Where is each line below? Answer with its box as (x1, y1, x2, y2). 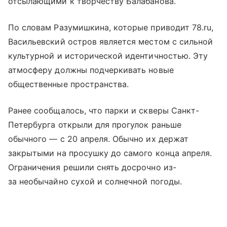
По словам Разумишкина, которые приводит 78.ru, (8, 22, 214, 32)
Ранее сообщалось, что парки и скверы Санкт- (8, 105, 200, 116)
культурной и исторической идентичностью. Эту (8, 51, 208, 61)
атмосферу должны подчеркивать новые (8, 65, 174, 75)
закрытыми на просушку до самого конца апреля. (8, 148, 212, 158)
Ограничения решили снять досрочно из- (8, 162, 176, 172)
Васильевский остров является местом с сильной (8, 36, 213, 47)
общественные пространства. (8, 79, 129, 89)
